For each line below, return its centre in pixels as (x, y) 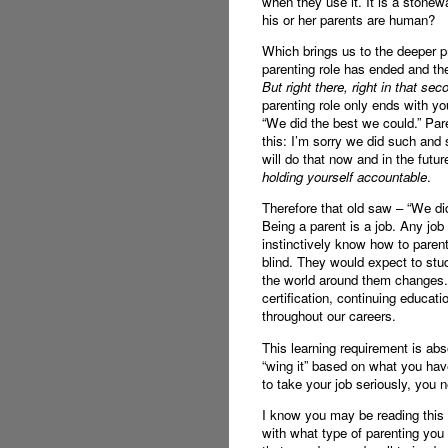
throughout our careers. (328, 316)
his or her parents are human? (348, 19)
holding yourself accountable (344, 177)
